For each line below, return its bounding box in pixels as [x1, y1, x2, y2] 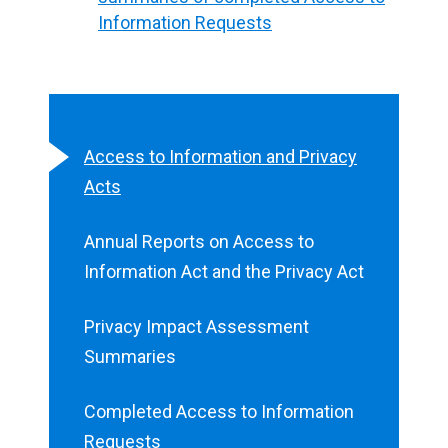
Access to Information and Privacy [84, 145, 357, 167]
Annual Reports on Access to [84, 230, 314, 252]
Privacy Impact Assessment [84, 315, 309, 337]
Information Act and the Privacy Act [84, 260, 364, 282]
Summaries [84, 345, 176, 367]
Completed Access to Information [84, 401, 354, 423]
